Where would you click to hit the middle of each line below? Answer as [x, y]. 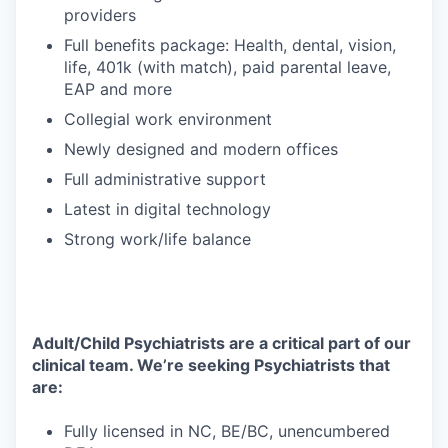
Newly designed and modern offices [201, 149]
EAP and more [118, 89]
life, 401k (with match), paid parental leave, [227, 67]
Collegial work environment [168, 119]
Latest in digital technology [167, 209]
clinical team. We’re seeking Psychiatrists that [211, 365]
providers [100, 15]
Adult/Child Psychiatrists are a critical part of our [221, 343]
